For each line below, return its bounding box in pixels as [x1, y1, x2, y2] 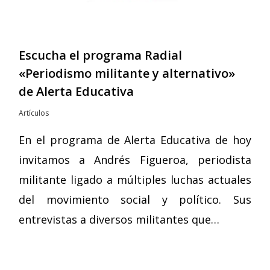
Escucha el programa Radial [19, 46, 183, 63]
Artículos [19, 107, 49, 118]
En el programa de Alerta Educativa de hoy [19, 132, 251, 147]
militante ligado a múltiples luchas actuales [19, 172, 251, 187]
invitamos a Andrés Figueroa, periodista [19, 152, 251, 167]
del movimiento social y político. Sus [19, 192, 251, 207]
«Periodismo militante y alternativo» [19, 64, 236, 81]
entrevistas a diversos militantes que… [19, 212, 220, 227]
